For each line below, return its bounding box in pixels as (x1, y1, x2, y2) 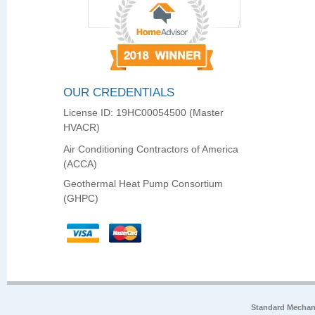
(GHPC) (63, 193, 98, 205)
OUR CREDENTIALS (63, 85, 174, 99)
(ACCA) (63, 158, 97, 170)
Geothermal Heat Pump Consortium (63, 178, 223, 190)
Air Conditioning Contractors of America (63, 143, 238, 155)
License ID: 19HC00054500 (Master (63, 107, 224, 119)
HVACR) (63, 122, 100, 134)
